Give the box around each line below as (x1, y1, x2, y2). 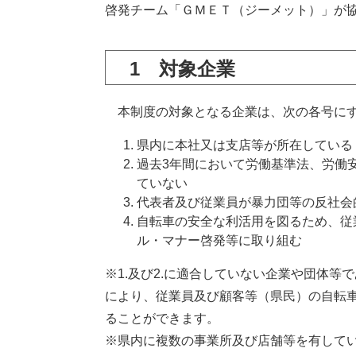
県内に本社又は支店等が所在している (137, 138, 353, 152)
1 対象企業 (130, 58, 235, 79)
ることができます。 (105, 311, 219, 325)
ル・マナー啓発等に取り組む (137, 234, 302, 247)
